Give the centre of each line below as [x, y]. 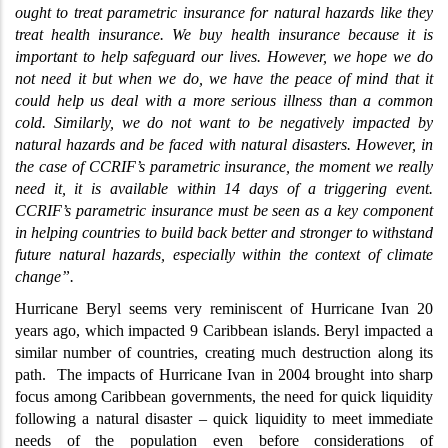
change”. [44, 277]
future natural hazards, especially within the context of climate [224, 255]
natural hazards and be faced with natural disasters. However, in [224, 145]
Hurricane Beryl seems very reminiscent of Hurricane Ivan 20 [224, 309]
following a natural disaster [107, 419]
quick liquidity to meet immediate [323, 419]
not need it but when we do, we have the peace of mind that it [224, 79]
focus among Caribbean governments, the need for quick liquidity [224, 397]
